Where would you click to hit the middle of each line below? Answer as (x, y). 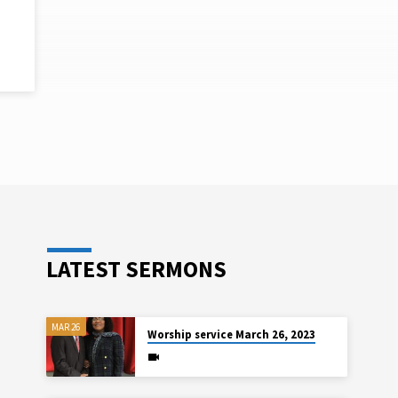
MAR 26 (66, 326)
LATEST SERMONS (137, 270)
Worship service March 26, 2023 (231, 335)
